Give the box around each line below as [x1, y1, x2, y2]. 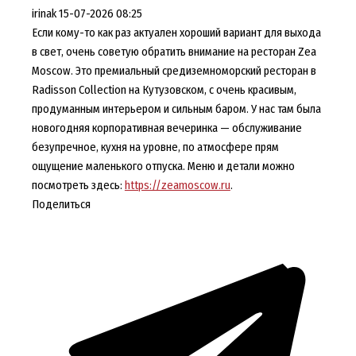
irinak [31, 6, 56, 21]
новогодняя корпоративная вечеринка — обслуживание [31, 120, 302, 135]
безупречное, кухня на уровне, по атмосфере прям [31, 139, 279, 154]
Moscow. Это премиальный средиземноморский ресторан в [31, 63, 316, 78]
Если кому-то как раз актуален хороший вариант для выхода [31, 25, 321, 40]
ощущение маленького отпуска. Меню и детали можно [31, 158, 295, 173]
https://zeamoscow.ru [124, 177, 230, 192]
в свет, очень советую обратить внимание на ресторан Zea [31, 44, 316, 59]
